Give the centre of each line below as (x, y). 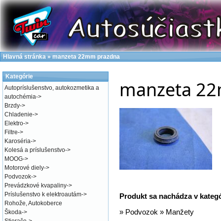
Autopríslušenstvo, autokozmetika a (52, 88)
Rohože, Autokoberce (33, 203)
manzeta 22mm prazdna (86, 57)
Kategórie (19, 76)
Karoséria (18, 141)
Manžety (180, 212)
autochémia (20, 97)
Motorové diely (24, 168)
